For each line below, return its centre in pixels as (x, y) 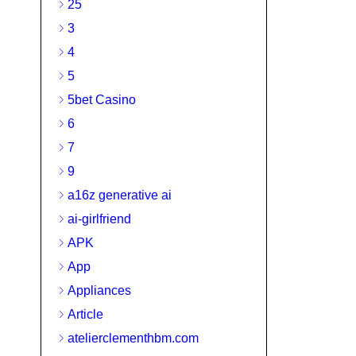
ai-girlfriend (99, 219)
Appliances (99, 290)
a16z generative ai (120, 195)
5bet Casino (102, 100)
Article (85, 314)
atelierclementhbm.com (133, 338)
